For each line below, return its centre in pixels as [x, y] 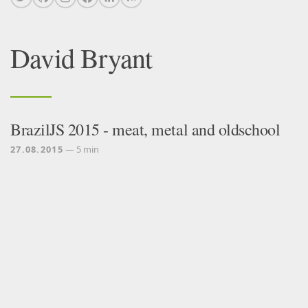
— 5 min [81, 149]
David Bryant [81, 57]
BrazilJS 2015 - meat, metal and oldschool [145, 129]
